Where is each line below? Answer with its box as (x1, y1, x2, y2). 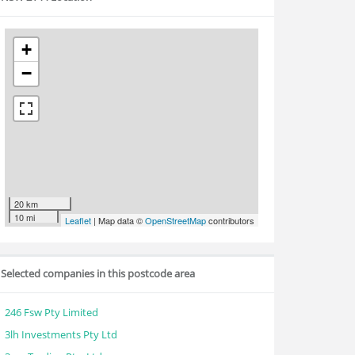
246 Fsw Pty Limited (5, 305, 98, 319)
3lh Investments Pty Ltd (5, 327, 117, 342)
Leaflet (65, 214, 91, 227)
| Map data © (91, 214, 145, 227)
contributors (206, 214, 254, 227)
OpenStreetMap (145, 214, 206, 227)
